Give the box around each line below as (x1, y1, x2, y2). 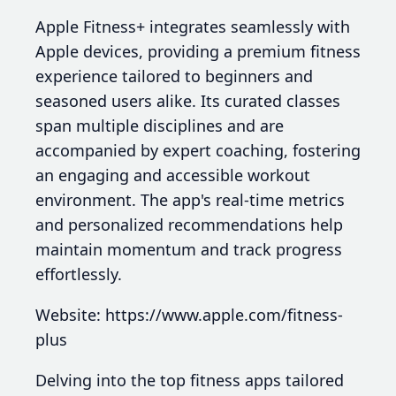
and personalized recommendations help (35, 213, 343, 235)
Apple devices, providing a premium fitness (35, 40, 361, 62)
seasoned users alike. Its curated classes (35, 89, 340, 111)
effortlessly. (35, 263, 122, 285)
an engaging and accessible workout (35, 164, 310, 186)
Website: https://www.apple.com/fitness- (35, 303, 343, 325)
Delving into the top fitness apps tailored (35, 369, 344, 391)
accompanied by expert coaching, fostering (35, 139, 361, 161)
